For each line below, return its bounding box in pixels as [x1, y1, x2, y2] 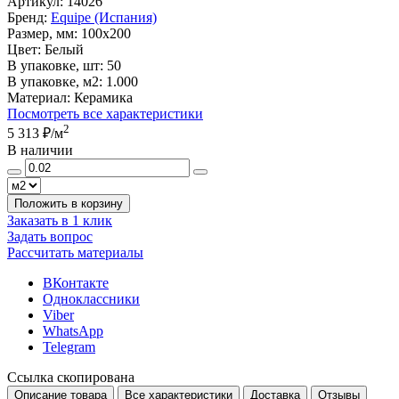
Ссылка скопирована [7, 370, 134, 386]
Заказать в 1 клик [7, 213, 112, 229]
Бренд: [7, 9, 47, 25]
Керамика [74, 89, 133, 105]
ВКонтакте [43, 275, 109, 291]
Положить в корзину [14, 197, 123, 211]
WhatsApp [43, 323, 103, 339]
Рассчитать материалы [7, 245, 143, 261]
